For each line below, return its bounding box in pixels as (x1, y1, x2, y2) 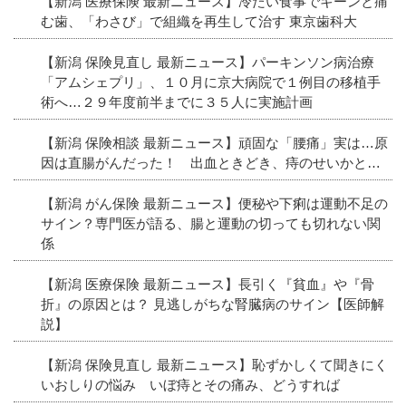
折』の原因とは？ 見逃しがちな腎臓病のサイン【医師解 (41, 295, 384, 312)
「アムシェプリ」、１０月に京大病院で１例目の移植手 (41, 73, 381, 90)
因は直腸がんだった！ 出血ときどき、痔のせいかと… (41, 154, 381, 170)
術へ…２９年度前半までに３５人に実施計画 (41, 93, 313, 110)
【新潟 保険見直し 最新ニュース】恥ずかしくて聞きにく (41, 356, 388, 372)
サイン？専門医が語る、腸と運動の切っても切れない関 (41, 215, 381, 231)
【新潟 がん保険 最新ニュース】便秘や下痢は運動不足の (41, 195, 388, 211)
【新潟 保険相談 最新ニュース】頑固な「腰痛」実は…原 (41, 134, 388, 150)
